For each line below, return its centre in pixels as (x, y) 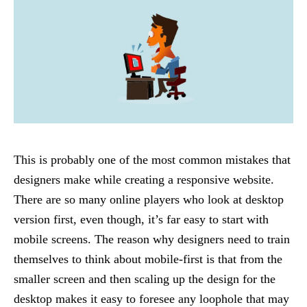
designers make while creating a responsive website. (144, 179)
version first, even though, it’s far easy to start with (141, 219)
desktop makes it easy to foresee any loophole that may (151, 298)
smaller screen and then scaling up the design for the (145, 279)
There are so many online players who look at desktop (149, 199)
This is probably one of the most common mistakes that (152, 159)
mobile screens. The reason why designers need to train (152, 239)
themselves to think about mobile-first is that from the (148, 259)
